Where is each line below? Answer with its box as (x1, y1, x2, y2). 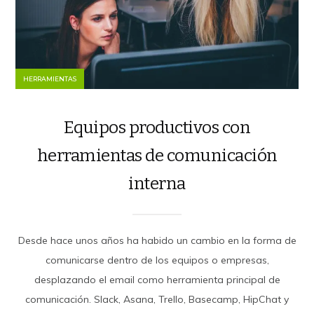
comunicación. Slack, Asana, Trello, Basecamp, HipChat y (25, 292, 289, 306)
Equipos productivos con (63, 117, 251, 137)
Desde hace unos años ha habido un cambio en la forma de (18, 233, 296, 247)
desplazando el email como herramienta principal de (34, 273, 280, 286)
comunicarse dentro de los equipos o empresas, (45, 253, 269, 266)
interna (128, 173, 186, 193)
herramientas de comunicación (36, 145, 278, 165)
